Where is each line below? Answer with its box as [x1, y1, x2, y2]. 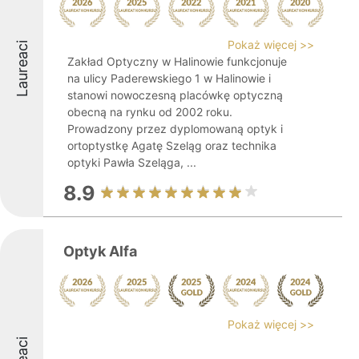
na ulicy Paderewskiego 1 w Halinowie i [67, 71, 271, 85]
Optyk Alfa [63, 243, 137, 260]
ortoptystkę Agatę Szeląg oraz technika [67, 139, 276, 152]
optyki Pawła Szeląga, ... [67, 155, 196, 169]
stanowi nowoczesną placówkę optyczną [67, 88, 283, 102]
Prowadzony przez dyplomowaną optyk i [67, 122, 283, 135]
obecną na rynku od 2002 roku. [67, 105, 232, 119]
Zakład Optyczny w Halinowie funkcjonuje [67, 54, 287, 68]
